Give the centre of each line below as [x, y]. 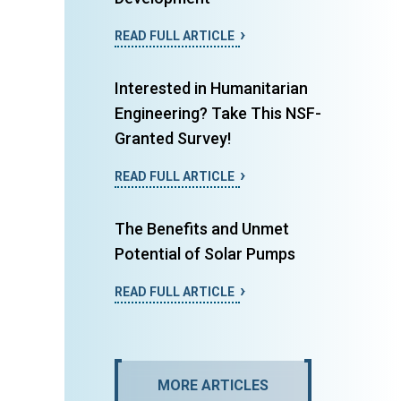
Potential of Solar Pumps [205, 254]
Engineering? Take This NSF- [218, 114]
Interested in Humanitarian [211, 89]
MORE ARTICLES [213, 386]
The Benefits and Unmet [202, 229]
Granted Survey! [173, 139]
